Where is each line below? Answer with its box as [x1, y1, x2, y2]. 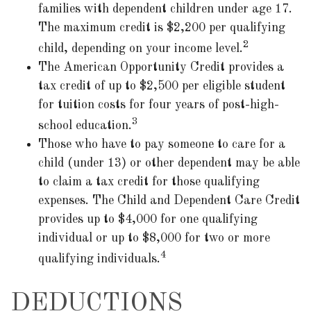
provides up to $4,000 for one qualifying [38, 213, 258, 226]
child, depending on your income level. [38, 42, 243, 55]
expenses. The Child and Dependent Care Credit [38, 194, 300, 207]
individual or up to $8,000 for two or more [38, 232, 270, 244]
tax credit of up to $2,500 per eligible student [38, 80, 285, 92]
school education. [38, 119, 132, 132]
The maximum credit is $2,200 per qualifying [38, 22, 285, 34]
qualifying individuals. [38, 253, 160, 265]
